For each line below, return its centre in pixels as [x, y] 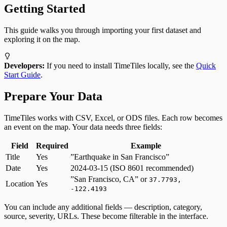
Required [52, 145]
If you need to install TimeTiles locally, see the [120, 65]
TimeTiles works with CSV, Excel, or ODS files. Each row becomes [113, 118]
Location [20, 183]
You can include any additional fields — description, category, [103, 207]
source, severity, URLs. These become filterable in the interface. [106, 216]
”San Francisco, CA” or [110, 179]
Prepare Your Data [53, 96]
